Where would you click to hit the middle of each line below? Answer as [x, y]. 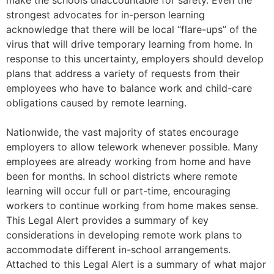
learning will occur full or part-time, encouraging [118, 191]
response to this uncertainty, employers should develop [135, 59]
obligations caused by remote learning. [96, 103]
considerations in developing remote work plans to [124, 235]
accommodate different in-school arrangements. [118, 250]
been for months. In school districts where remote [122, 176]
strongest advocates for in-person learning [106, 15]
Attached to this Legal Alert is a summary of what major [136, 264]
